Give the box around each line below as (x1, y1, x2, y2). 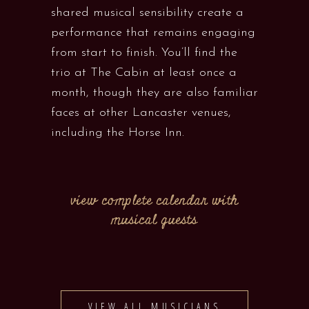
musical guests (111, 210, 198, 230)
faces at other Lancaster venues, (51, 106, 231, 119)
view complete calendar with (70, 191, 239, 211)
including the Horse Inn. (51, 126, 184, 139)
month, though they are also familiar (51, 86, 258, 99)
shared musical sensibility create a (51, 6, 243, 19)
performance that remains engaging (51, 26, 255, 39)
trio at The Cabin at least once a (51, 66, 237, 79)
